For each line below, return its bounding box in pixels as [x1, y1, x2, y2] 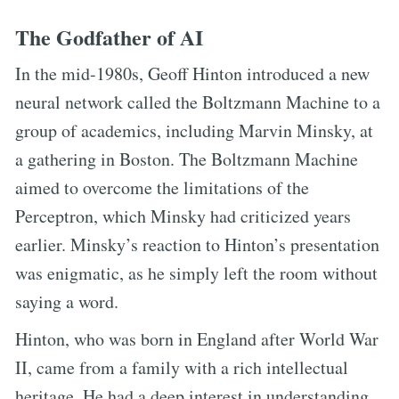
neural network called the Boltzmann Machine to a [15, 89, 380, 114]
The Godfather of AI [15, 20, 203, 53]
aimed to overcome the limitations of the [15, 175, 309, 199]
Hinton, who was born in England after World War [15, 326, 379, 351]
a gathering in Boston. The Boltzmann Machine [15, 146, 358, 171]
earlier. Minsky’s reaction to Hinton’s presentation [15, 232, 379, 256]
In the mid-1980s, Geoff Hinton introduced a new [15, 61, 370, 85]
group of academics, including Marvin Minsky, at [15, 118, 373, 142]
